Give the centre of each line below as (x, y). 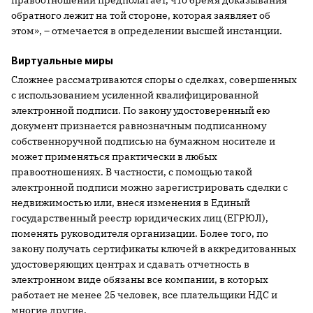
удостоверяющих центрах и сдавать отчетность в (130, 264)
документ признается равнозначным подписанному (139, 125)
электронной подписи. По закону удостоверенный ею (140, 110)
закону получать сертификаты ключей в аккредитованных (154, 248)
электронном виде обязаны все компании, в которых (140, 279)
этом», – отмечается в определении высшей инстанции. (147, 30)
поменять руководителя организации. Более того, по (140, 233)
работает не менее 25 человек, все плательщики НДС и (144, 294)
